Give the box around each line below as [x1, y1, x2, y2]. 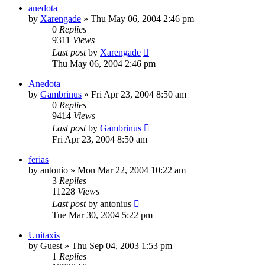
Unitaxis [28, 230, 60, 241]
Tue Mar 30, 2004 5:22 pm [52, 210, 153, 221]
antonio [40, 165, 68, 176]
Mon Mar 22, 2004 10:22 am [77, 165, 186, 176]
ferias [28, 154, 49, 165]
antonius [100, 199, 131, 209]
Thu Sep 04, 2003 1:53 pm [72, 241, 172, 251]
